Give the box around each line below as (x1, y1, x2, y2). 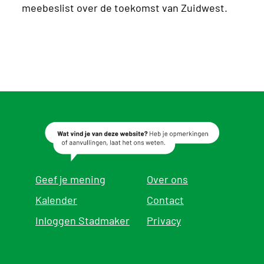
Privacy (147, 213, 181, 227)
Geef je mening (35, 171, 105, 186)
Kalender (35, 192, 77, 207)
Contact (147, 192, 184, 207)
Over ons (147, 171, 188, 186)
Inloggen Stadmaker (35, 213, 130, 227)
